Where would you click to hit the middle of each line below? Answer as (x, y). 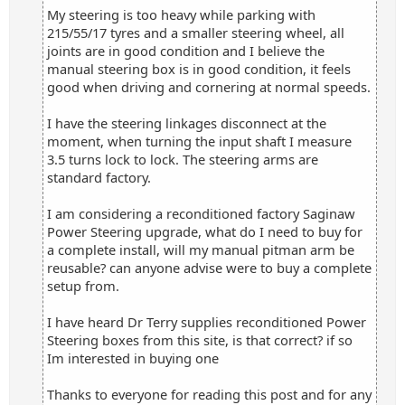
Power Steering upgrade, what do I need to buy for (205, 231)
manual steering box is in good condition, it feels (199, 69)
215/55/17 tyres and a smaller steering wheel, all (196, 33)
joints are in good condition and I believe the (186, 51)
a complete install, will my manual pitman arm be (201, 250)
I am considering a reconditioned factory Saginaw (201, 213)
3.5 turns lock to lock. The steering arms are (183, 159)
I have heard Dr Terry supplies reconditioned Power (207, 322)
